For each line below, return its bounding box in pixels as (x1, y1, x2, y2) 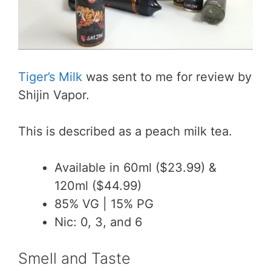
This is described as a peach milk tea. (18, 123, 232, 139)
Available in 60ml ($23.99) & (54, 160, 217, 175)
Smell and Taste (18, 249, 131, 267)
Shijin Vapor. (18, 87, 90, 102)
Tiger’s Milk (18, 69, 82, 84)
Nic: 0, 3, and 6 (54, 214, 142, 229)
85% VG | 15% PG (54, 196, 154, 211)
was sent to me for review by (82, 69, 252, 84)
